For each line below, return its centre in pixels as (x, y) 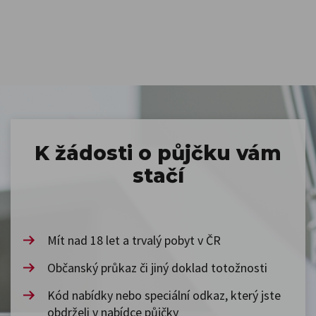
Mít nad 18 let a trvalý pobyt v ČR (134, 240)
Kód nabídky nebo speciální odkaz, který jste (164, 295)
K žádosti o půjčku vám (158, 153)
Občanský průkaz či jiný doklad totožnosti (157, 268)
